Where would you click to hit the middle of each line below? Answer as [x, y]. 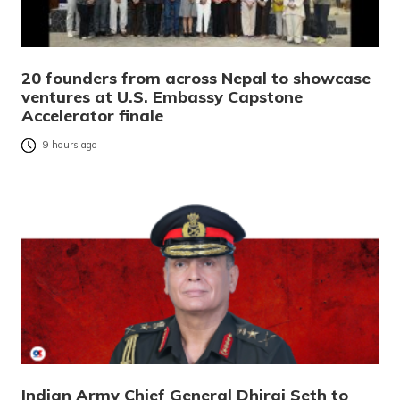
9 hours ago [70, 145]
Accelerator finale [92, 115]
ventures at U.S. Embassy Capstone [162, 96]
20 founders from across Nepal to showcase [196, 78]
